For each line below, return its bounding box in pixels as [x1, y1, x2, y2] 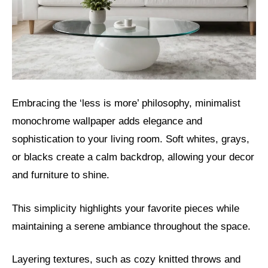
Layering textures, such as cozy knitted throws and [12, 254, 240, 266]
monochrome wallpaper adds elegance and [12, 115, 202, 127]
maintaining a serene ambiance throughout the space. [12, 220, 251, 232]
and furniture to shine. [12, 169, 109, 181]
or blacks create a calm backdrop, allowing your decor [12, 151, 254, 163]
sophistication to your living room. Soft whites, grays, [12, 133, 249, 145]
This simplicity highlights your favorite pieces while [12, 202, 239, 214]
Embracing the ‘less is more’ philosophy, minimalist [12, 98, 240, 109]
